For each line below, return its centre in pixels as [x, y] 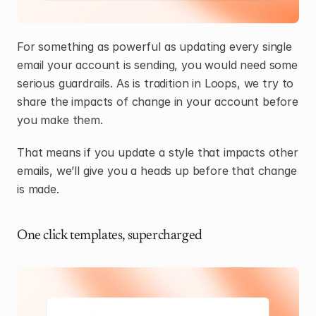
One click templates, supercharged [110, 236]
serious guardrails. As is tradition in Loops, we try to [156, 84]
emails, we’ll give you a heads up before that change [157, 171]
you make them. [60, 120]
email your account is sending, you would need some [157, 65]
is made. [38, 189]
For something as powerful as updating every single [154, 47]
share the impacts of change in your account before [158, 102]
